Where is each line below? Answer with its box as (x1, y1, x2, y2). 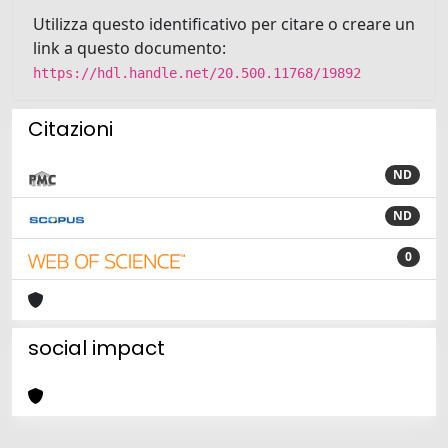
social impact (28, 334, 165, 362)
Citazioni (28, 115, 113, 143)
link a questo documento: (33, 37, 226, 59)
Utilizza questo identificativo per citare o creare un (33, 13, 415, 35)
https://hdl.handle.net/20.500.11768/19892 (33, 65, 361, 81)
